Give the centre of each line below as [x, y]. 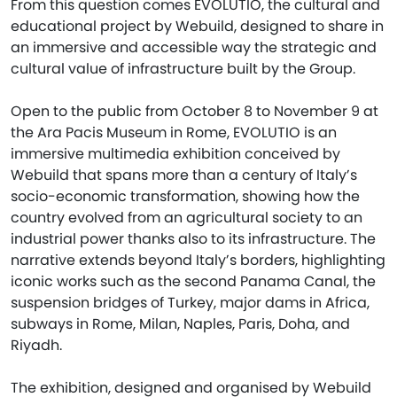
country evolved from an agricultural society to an [187, 218]
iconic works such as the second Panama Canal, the [193, 281]
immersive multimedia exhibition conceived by [175, 154]
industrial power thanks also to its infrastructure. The [193, 239]
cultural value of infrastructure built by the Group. [183, 69]
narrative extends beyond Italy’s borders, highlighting [198, 260]
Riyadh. [36, 345]
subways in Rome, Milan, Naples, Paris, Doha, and [180, 324]
